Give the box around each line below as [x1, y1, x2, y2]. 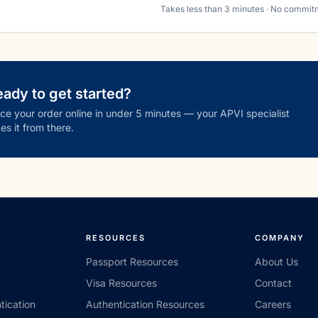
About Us [255, 256, 299, 268]
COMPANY [255, 233, 305, 243]
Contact [255, 277, 292, 289]
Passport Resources [85, 256, 178, 268]
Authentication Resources [85, 298, 204, 310]
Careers [255, 298, 292, 310]
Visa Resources [85, 277, 157, 289]
